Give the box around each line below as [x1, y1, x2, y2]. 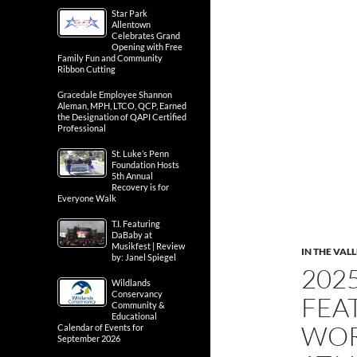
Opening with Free [112, 41, 182, 52]
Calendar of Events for [57, 322, 143, 332]
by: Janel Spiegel [112, 252, 176, 262]
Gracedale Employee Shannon [57, 89, 172, 100]
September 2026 [57, 333, 120, 343]
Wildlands [112, 277, 151, 288]
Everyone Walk [57, 193, 116, 203]
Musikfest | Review [112, 241, 185, 251]
